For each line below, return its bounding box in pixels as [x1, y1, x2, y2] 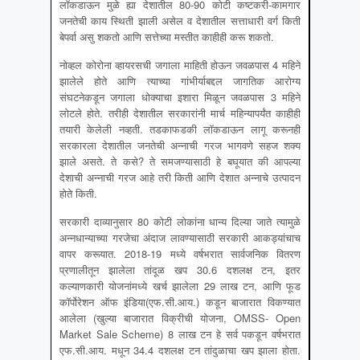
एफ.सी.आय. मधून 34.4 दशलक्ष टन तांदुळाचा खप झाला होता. [59, 342, 301, 358]
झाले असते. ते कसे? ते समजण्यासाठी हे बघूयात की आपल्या [59, 153, 301, 170]
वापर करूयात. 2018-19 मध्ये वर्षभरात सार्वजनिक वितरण [59, 246, 301, 262]
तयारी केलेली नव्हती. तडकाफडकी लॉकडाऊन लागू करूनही [59, 121, 301, 137]
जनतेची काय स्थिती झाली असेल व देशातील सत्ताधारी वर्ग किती [59, 13, 301, 29]
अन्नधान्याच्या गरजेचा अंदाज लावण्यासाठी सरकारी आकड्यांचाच [59, 230, 301, 246]
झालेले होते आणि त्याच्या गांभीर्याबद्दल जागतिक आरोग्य [59, 73, 301, 89]
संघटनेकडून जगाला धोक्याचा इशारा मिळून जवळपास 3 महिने [59, 89, 301, 105]
